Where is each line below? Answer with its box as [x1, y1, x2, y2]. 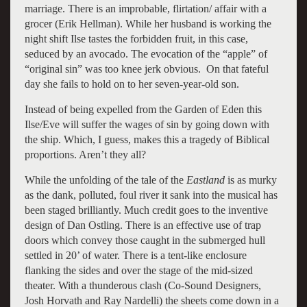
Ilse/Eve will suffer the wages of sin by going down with [24, 118, 269, 130]
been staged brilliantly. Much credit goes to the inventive [24, 204, 268, 216]
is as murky [224, 173, 277, 186]
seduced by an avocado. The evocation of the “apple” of [24, 47, 267, 60]
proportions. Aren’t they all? [24, 148, 146, 160]
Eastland [186, 173, 225, 186]
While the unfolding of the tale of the [24, 173, 186, 186]
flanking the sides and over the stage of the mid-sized [24, 264, 253, 276]
